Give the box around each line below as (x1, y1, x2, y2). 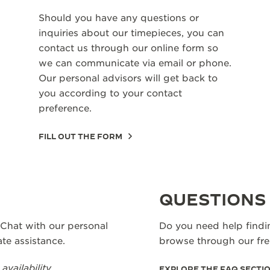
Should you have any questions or (39, 13, 199, 24)
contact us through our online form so (39, 43, 218, 54)
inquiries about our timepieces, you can (39, 28, 224, 39)
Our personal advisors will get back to (39, 73, 218, 84)
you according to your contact (39, 88, 182, 99)
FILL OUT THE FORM (39, 132, 122, 140)
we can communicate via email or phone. (39, 58, 231, 69)
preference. (39, 103, 95, 114)
